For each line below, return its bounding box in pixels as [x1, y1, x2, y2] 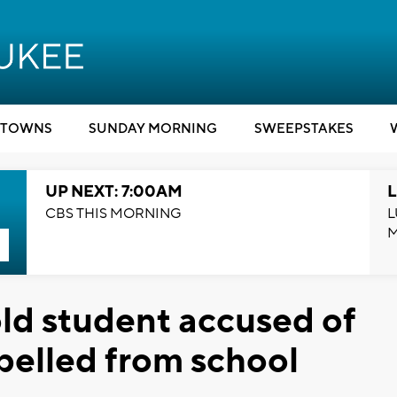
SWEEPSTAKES [253, 121, 354, 137]
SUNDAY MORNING [89, 121, 217, 137]
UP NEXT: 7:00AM [44, 182, 183, 202]
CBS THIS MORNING [44, 205, 182, 222]
